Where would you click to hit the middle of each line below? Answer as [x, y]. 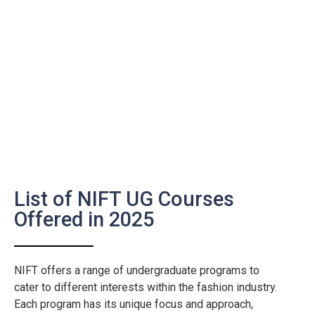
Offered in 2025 [84, 219]
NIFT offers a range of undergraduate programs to [137, 270]
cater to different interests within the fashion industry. [146, 287]
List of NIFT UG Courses [124, 199]
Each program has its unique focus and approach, [134, 304]
